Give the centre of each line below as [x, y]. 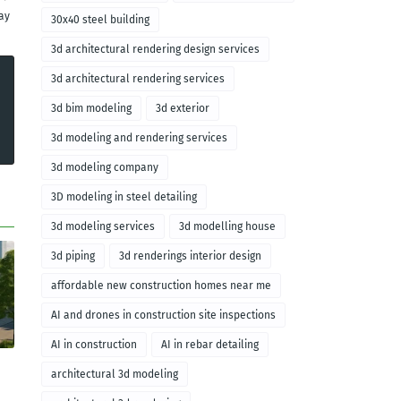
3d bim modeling [91, 108]
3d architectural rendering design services [155, 49]
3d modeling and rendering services [139, 138]
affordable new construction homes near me [161, 286]
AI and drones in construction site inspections [163, 315]
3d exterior [183, 108]
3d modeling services [103, 226]
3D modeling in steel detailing [124, 197]
